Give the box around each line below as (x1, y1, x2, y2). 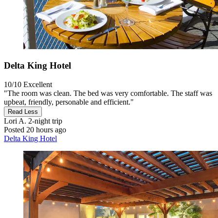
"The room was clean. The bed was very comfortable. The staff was (4, 89, 212, 97)
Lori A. (4, 116, 26, 125)
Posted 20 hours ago (4, 125, 66, 134)
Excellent (23, 80, 52, 89)
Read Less (8, 108, 38, 115)
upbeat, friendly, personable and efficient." (4, 97, 134, 106)
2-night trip (26, 116, 62, 125)
